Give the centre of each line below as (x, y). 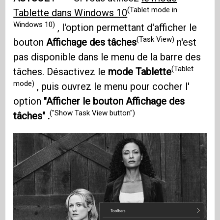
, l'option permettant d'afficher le (126, 27)
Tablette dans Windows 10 (70, 13)
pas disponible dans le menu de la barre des (107, 57)
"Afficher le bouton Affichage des (114, 101)
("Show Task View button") (93, 113)
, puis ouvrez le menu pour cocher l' (112, 86)
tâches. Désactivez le (61, 71)
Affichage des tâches (92, 42)
